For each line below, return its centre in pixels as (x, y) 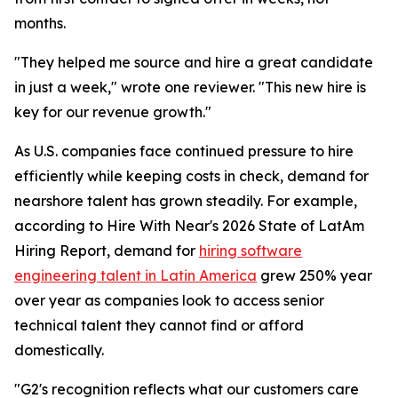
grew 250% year (314, 276)
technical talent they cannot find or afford (159, 326)
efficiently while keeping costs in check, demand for (191, 176)
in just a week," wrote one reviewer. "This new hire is (190, 88)
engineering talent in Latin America (135, 276)
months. (40, 24)
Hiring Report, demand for (107, 251)
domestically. (59, 350)
